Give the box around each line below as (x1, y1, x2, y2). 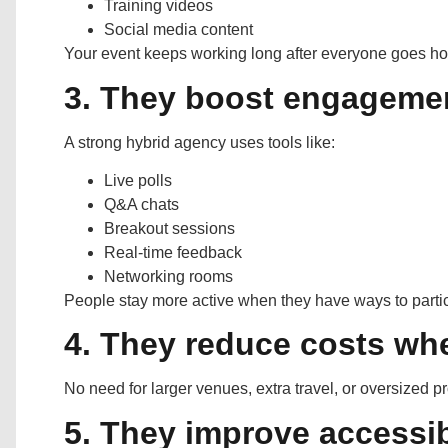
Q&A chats (104, 195, 179, 213)
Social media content (104, 21, 253, 39)
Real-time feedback (104, 243, 242, 261)
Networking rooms (104, 267, 233, 285)
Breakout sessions (104, 219, 235, 237)
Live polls (104, 171, 172, 189)
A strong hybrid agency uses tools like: (64, 133, 335, 151)
